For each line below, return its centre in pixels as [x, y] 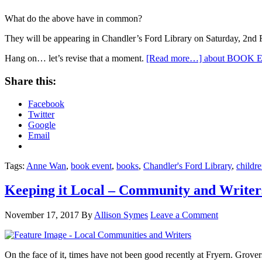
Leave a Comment [184, 215]
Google [42, 125]
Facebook [46, 104]
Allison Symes [121, 215]
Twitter [41, 114]
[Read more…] [175, 58]
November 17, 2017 [42, 215]
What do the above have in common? [73, 19]
